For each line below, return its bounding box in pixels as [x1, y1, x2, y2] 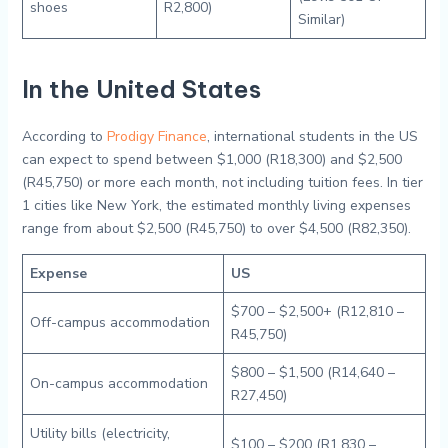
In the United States [21, 74, 261, 104]
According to [21, 127, 107, 146]
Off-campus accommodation [29, 313, 210, 332]
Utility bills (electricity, [29, 424, 170, 443]
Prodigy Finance [106, 127, 207, 146]
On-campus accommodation [29, 374, 208, 393]
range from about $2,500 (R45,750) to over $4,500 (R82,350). [21, 219, 411, 238]
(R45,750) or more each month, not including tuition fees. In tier [21, 173, 423, 192]
